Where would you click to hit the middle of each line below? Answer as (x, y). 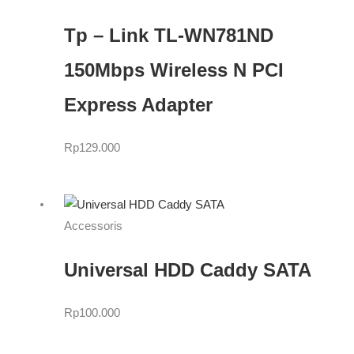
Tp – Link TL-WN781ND (168, 35)
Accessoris (93, 226)
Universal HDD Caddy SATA (187, 270)
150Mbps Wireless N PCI (173, 70)
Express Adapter (138, 105)
